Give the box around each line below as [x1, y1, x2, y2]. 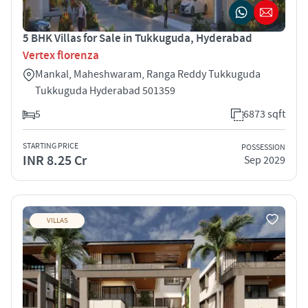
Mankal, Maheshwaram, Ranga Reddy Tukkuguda [35, 67, 261, 81]
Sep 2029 [244, 153, 285, 168]
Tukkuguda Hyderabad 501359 [35, 83, 175, 98]
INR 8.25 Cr [23, 151, 87, 170]
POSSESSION [241, 142, 285, 153]
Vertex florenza [23, 47, 99, 63]
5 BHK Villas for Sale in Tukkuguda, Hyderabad [23, 30, 252, 46]
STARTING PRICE [23, 140, 78, 151]
